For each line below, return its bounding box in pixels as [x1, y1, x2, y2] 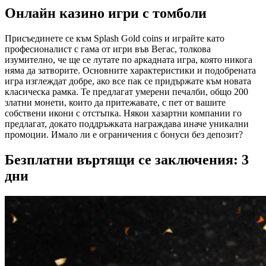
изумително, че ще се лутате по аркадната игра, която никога [5, 55, 252, 65]
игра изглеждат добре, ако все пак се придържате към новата [5, 76, 251, 87]
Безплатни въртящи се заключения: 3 [5, 152, 249, 168]
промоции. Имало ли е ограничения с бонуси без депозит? [5, 129, 243, 140]
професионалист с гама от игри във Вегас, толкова [5, 44, 211, 55]
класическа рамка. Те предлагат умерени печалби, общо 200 [5, 87, 248, 97]
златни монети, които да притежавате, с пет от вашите [5, 97, 226, 108]
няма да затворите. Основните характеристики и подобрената [5, 65, 256, 76]
